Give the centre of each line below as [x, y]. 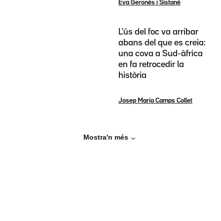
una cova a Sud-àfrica [161, 54]
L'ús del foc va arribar [158, 32]
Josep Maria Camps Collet [155, 100]
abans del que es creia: [162, 43]
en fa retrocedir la [151, 64]
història [132, 75]
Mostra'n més [106, 137]
